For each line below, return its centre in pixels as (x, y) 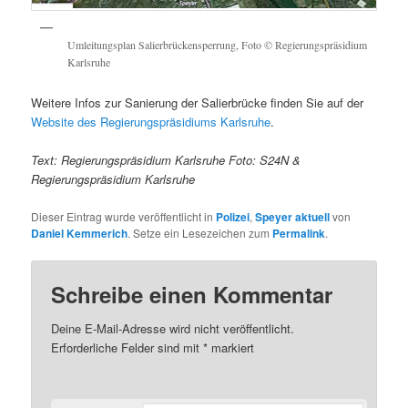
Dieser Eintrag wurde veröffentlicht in (124, 216)
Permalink (299, 233)
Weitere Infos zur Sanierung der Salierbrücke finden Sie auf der (198, 103)
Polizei (233, 216)
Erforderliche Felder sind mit (127, 347)
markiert (231, 347)
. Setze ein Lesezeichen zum (200, 232)
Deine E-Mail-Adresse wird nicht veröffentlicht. (173, 328)
